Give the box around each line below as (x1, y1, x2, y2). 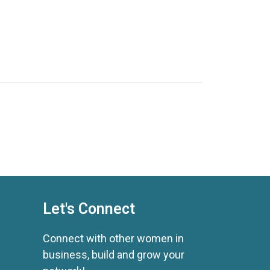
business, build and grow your (43, 248, 184, 262)
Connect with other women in (43, 232, 184, 245)
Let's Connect (43, 200, 135, 218)
